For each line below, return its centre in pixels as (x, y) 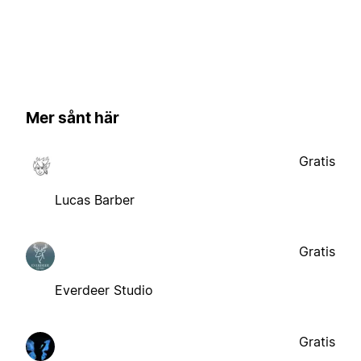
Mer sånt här (73, 118)
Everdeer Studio (104, 290)
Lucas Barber (95, 199)
